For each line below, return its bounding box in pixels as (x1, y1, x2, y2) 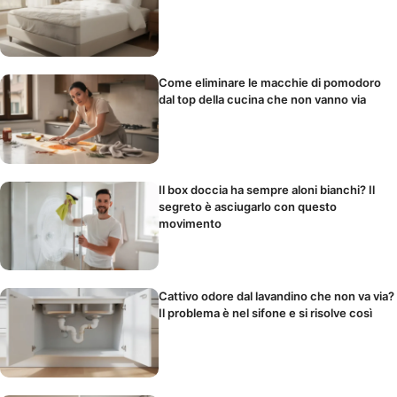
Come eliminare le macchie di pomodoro (159, 74, 382, 90)
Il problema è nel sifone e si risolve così (159, 306, 373, 321)
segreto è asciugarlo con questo (159, 198, 338, 214)
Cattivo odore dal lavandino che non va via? (159, 289, 395, 304)
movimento (159, 215, 222, 230)
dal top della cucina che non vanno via (159, 91, 367, 106)
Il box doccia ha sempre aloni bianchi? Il (159, 182, 376, 197)
